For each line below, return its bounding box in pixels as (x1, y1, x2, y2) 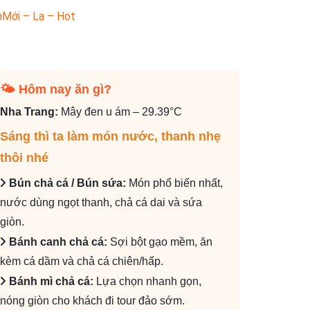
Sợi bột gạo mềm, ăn (110, 236, 213, 248)
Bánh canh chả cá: (9, 236, 111, 248)
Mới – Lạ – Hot (1, 10, 75, 24)
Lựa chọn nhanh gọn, (96, 275, 202, 288)
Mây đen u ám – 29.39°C (58, 106, 183, 118)
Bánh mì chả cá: (9, 275, 97, 288)
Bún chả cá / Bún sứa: (9, 177, 127, 190)
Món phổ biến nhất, (126, 177, 224, 190)
